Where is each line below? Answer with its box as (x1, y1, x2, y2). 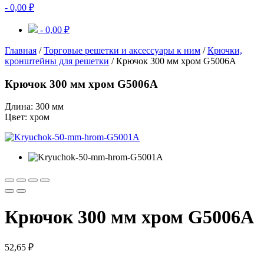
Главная (5, 45, 37, 55)
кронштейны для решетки (5, 56, 109, 66)
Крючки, (207, 45, 242, 55)
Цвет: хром (5, 112, 49, 123)
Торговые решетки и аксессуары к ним (44, 45, 200, 55)
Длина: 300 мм (5, 101, 64, 112)
